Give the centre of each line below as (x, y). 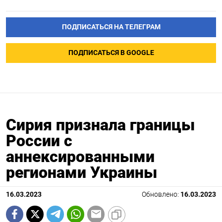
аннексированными (80, 156)
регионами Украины (82, 172)
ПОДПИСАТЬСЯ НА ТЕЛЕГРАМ (111, 27)
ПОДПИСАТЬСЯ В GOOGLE (111, 53)
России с (39, 140)
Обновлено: (161, 194)
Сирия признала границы (100, 125)
